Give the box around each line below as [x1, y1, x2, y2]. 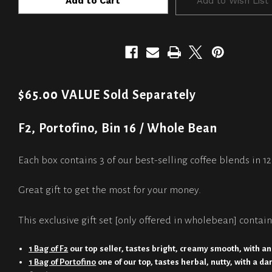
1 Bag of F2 [29, 244, 69, 254]
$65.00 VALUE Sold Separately [18, 87, 196, 101]
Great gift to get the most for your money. [18, 185, 203, 196]
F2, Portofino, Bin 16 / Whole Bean [18, 121, 217, 135]
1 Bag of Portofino [29, 257, 97, 267]
